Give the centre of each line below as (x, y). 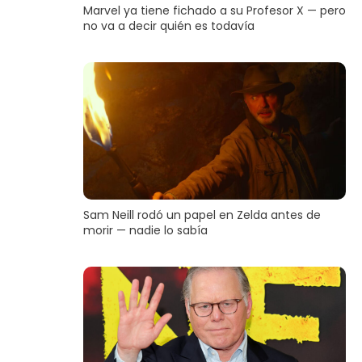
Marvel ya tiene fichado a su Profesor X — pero (214, 11)
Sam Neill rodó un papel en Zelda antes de (202, 215)
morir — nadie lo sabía (145, 231)
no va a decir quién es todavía (168, 26)
